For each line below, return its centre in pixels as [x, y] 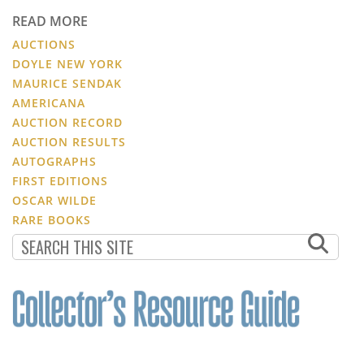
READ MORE [50, 21]
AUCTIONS [44, 44]
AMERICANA [49, 102]
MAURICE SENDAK [67, 83]
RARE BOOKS [52, 219]
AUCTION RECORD [67, 122]
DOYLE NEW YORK [67, 63]
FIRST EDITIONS [60, 180]
